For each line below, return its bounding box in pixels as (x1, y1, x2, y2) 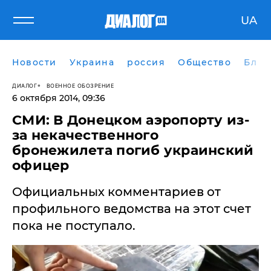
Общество (178, 57, 231, 68)
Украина (69, 57, 114, 68)
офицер (12, 157, 70, 174)
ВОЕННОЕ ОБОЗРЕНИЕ (46, 82, 114, 89)
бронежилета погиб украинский (12, 142, 254, 158)
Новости (12, 57, 57, 68)
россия (127, 57, 165, 68)
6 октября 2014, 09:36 (12, 93, 105, 103)
